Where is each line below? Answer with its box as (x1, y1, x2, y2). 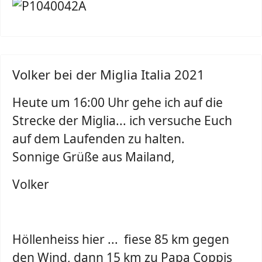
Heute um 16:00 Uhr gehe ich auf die (12, 94, 223, 111)
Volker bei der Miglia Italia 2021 (12, 65, 205, 83)
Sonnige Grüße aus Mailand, (12, 149, 175, 165)
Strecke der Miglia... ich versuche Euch (12, 112, 232, 129)
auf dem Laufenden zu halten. (12, 130, 185, 147)
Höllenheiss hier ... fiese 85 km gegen (12, 231, 229, 247)
